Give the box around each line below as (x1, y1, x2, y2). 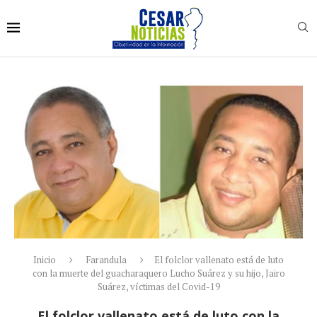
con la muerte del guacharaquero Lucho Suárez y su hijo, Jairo (32, 267, 285, 280)
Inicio (33, 253, 56, 267)
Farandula (86, 253, 127, 267)
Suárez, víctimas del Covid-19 (97, 280, 220, 294)
